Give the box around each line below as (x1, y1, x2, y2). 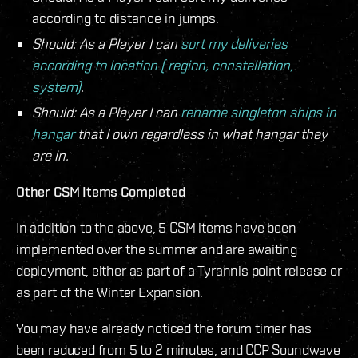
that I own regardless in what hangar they (74, 125, 328, 143)
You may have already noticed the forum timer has (16, 320, 312, 337)
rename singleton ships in (181, 104, 336, 121)
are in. (32, 147, 69, 165)
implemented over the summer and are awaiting (16, 241, 298, 258)
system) (32, 78, 81, 96)
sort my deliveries (181, 35, 288, 53)
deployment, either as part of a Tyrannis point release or (16, 262, 342, 280)
